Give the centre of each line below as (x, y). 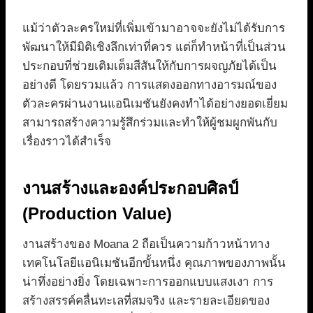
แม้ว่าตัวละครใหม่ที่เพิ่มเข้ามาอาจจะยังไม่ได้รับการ (154, 28)
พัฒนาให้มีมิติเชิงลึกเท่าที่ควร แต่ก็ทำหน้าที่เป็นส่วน (154, 47)
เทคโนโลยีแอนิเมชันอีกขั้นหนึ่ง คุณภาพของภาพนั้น (154, 263)
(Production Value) (97, 213)
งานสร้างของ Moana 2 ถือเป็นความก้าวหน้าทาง (146, 244)
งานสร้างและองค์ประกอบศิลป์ (130, 188)
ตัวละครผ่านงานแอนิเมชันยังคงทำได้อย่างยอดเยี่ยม (155, 103)
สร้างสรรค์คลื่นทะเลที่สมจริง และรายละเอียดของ (146, 300)
